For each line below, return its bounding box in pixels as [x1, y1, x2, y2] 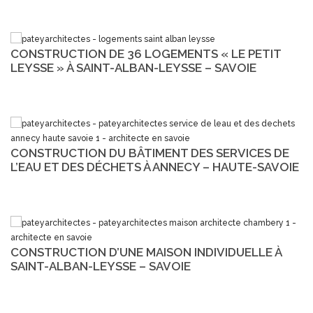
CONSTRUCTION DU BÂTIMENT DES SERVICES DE [10, 146, 289, 161]
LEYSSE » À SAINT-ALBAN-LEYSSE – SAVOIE [10, 61, 256, 75]
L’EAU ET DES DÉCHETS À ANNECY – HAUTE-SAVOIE [10, 160, 299, 175]
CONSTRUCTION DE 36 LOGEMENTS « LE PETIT [10, 47, 281, 61]
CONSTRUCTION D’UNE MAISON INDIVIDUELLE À [10, 245, 282, 260]
